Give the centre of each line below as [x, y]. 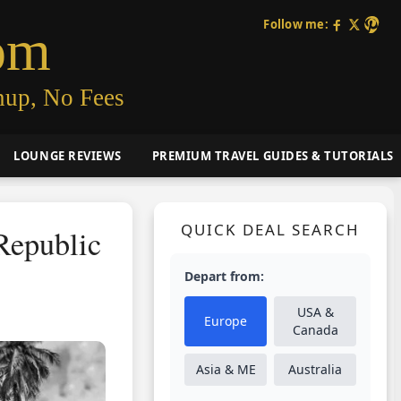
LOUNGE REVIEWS [68, 155]
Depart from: [224, 276]
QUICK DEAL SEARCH [270, 230]
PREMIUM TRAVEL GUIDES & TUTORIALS [273, 155]
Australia [315, 369]
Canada [315, 330]
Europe [226, 321]
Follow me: [296, 24]
